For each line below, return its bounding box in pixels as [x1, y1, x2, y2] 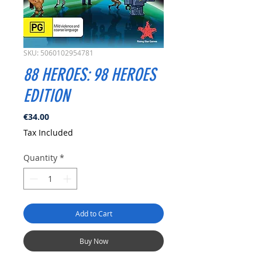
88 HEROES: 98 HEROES [23, 64, 156, 86]
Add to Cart [75, 209, 112, 219]
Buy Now [79, 236, 108, 246]
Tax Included [23, 127, 73, 139]
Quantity [23, 152, 57, 164]
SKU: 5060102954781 [23, 48, 94, 58]
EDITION [23, 85, 70, 107]
